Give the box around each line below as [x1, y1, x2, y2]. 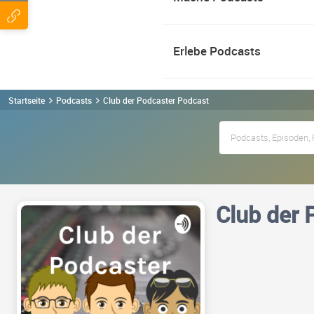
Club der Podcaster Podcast [103, 94, 209, 106]
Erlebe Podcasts [173, 43, 261, 59]
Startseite [8, 94, 45, 106]
